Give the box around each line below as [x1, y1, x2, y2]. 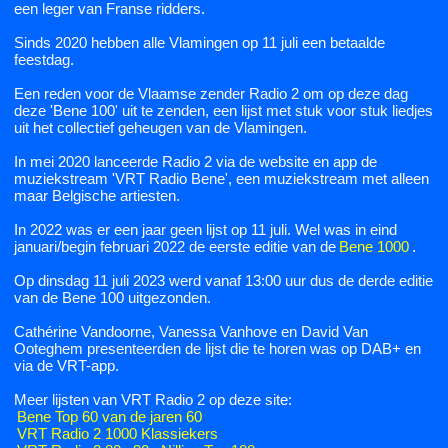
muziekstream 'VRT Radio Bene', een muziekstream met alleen [14, 170, 429, 188]
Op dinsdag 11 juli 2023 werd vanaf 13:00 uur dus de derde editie [14, 272, 433, 290]
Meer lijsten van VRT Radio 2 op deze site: [14, 391, 292, 409]
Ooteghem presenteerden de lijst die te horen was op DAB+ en [14, 340, 421, 358]
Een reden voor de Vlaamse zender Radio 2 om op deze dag [14, 85, 408, 103]
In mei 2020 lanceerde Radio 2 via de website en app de [14, 153, 377, 171]
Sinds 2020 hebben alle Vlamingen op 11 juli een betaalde [14, 34, 385, 52]
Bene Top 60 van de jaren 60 [17, 408, 202, 426]
